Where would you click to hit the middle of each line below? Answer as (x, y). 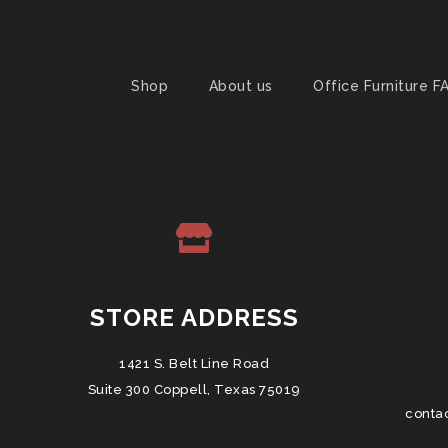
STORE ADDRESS (194, 318)
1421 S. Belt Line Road (194, 364)
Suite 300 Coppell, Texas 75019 (194, 390)
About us (240, 86)
